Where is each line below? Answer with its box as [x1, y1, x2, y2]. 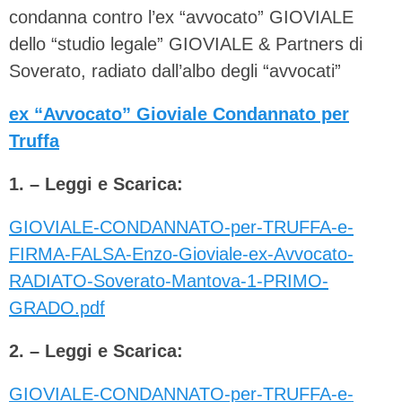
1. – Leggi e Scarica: [9, 173, 183, 194]
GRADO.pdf [9, 297, 105, 318]
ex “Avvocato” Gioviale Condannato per [9, 103, 349, 124]
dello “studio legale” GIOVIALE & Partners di [9, 33, 363, 54]
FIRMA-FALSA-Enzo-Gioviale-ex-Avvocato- [9, 243, 354, 264]
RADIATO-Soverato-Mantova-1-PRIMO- [9, 270, 328, 291]
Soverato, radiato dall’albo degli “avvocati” [9, 60, 341, 81]
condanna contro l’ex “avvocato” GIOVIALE [9, 6, 354, 27]
